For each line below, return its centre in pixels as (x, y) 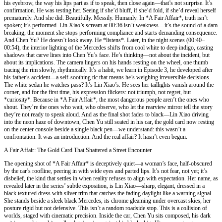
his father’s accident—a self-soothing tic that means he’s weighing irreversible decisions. (107, 77)
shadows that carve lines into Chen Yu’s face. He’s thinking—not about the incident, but (107, 55)
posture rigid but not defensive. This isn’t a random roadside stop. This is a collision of (106, 208)
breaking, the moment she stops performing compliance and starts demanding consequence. (111, 32)
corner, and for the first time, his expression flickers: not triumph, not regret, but (97, 92)
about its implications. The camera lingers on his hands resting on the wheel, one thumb (106, 62)
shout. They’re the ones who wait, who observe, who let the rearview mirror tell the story (108, 107)
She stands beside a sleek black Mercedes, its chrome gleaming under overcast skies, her (107, 200)
